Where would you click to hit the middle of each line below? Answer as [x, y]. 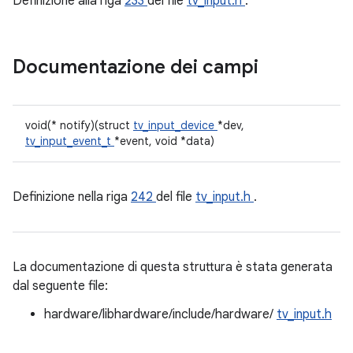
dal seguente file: [60, 286]
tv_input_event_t [70, 141]
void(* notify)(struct [79, 125]
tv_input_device [175, 125]
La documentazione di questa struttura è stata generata [173, 267]
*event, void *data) [164, 141]
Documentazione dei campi [138, 67]
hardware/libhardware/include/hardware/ [160, 314]
